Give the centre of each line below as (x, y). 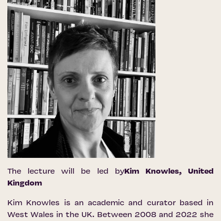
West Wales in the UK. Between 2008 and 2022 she (110, 215)
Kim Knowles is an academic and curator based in (110, 203)
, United (196, 172)
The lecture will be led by (66, 172)
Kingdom (25, 184)
